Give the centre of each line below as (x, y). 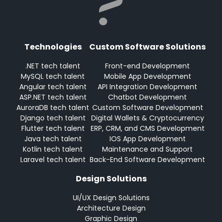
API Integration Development (147, 86)
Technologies (53, 47)
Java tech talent (53, 139)
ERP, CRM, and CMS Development (147, 128)
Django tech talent (53, 118)
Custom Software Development (147, 107)
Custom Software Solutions (147, 47)
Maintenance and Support (147, 149)
